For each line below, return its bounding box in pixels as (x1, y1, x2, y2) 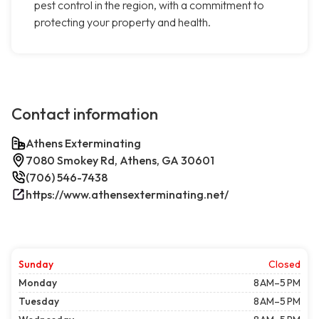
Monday (19, 276, 57, 290)
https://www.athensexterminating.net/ (26, 187, 229, 202)
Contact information (11, 104, 158, 125)
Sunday (19, 258, 53, 271)
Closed (268, 258, 300, 271)
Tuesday (19, 295, 59, 308)
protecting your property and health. (34, 15, 211, 30)
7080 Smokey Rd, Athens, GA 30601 (26, 153, 214, 168)
